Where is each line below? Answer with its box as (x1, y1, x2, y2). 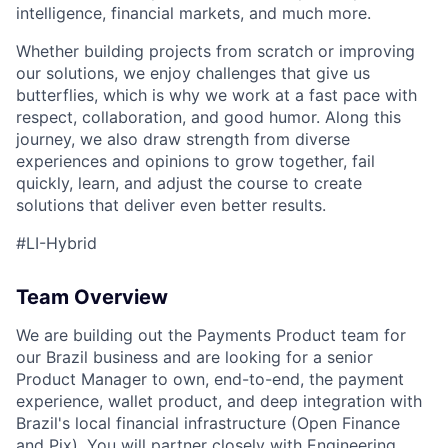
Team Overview (16, 285, 168, 310)
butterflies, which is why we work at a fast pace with (16, 85, 417, 106)
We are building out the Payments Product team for (16, 325, 406, 346)
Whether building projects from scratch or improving (16, 41, 415, 62)
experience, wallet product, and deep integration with (16, 391, 422, 412)
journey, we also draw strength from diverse (16, 129, 350, 150)
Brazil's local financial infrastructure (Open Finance (16, 413, 400, 434)
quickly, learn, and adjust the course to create (16, 173, 362, 194)
